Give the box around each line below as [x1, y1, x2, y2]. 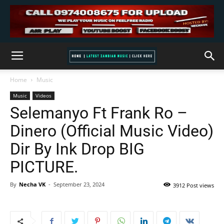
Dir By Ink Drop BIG [10, 139, 144, 158]
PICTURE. [10, 157, 78, 176]
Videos [35, 92, 51, 99]
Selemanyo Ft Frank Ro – [10, 103, 187, 122]
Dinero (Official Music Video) [10, 121, 213, 140]
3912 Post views [173, 181, 214, 189]
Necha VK [19, 180, 45, 188]
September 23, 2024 [53, 180, 104, 188]
